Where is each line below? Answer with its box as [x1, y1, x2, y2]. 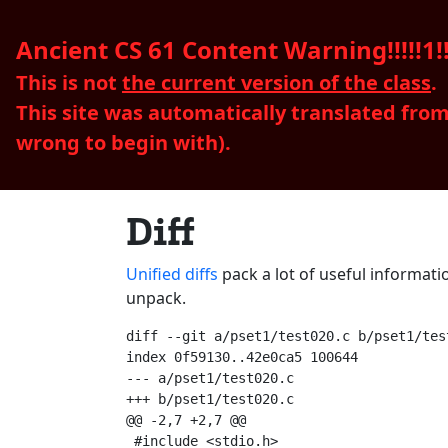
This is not [16, 69, 122, 96]
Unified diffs [126, 263, 218, 285]
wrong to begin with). [16, 129, 231, 156]
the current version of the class [122, 69, 431, 96]
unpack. [126, 287, 186, 309]
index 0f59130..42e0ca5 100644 [126, 349, 358, 365]
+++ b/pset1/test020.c [126, 391, 294, 407]
